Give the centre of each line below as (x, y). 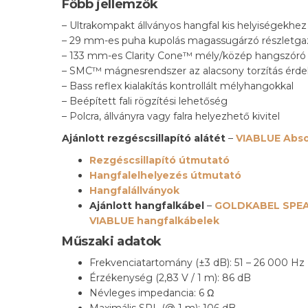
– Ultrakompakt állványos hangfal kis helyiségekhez (184, 26)
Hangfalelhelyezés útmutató (165, 176)
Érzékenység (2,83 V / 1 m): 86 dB (170, 278)
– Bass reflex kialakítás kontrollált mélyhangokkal (178, 86)
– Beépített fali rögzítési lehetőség (145, 101)
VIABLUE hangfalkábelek (154, 221)
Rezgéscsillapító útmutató (159, 161)
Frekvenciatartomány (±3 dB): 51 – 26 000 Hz (197, 263)
